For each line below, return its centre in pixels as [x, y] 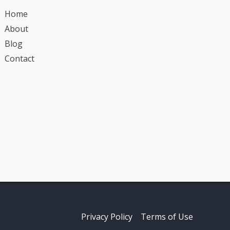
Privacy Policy [107, 216]
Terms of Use [167, 216]
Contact [20, 59]
